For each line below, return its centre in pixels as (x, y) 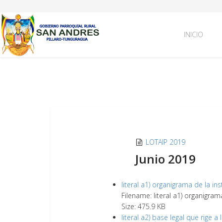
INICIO (194, 34)
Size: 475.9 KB (143, 206)
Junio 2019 (166, 159)
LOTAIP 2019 (166, 142)
